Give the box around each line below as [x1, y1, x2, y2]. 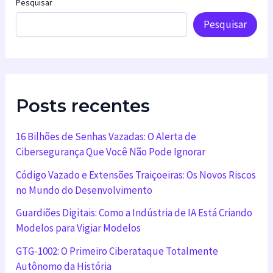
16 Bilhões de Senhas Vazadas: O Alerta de [16, 129, 197, 143]
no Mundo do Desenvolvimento [16, 183, 153, 197]
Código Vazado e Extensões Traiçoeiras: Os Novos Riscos [16, 168, 257, 182]
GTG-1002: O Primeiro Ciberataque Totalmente [16, 244, 219, 258]
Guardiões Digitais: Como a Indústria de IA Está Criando [16, 206, 253, 220]
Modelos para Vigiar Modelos [16, 221, 141, 235]
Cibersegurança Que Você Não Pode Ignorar [16, 144, 206, 158]
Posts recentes [16, 94, 151, 116]
